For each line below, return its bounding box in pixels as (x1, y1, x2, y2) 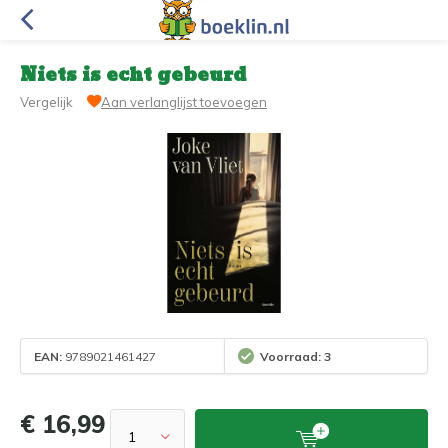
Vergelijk (20, 94, 73, 110)
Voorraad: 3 (260, 348, 331, 364)
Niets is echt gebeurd (20, 59, 246, 92)
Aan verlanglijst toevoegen (101, 94, 267, 110)
